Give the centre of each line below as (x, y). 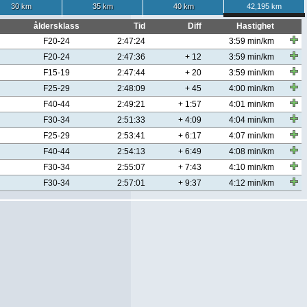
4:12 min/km (251, 183)
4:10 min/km (251, 167)
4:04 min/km (251, 120)
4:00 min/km (251, 88)
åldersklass (56, 26)
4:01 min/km (251, 104)
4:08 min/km (251, 151)
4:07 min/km (251, 136)
